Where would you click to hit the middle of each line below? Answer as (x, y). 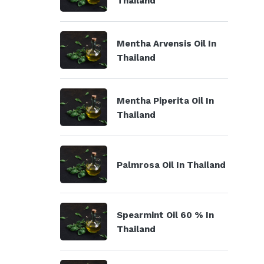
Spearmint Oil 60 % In (165, 215)
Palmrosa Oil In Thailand (171, 165)
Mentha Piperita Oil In (165, 101)
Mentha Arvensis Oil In (166, 44)
